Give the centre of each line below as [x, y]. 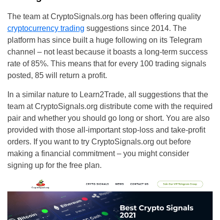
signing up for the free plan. [55, 165]
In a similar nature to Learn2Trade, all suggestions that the [108, 95]
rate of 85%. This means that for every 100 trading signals [107, 64]
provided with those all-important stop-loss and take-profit [106, 130]
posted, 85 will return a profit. [57, 76]
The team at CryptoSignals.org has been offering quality [104, 17]
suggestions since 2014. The [136, 28]
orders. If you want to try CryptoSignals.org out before [99, 142]
